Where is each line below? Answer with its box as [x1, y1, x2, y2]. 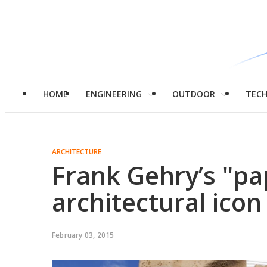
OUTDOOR [172, 88, 215, 100]
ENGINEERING [86, 88, 142, 100]
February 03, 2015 [52, 230, 114, 240]
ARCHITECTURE [52, 147, 101, 157]
